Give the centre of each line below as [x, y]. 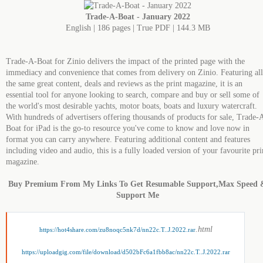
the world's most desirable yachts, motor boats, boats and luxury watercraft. [131, 106]
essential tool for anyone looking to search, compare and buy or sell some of [133, 95]
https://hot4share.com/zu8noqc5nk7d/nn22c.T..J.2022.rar [117, 230]
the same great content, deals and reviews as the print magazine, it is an [124, 84]
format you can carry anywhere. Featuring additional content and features [128, 139]
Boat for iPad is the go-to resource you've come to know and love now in [128, 128]
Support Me [138, 195]
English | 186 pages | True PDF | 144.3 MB [138, 28]
